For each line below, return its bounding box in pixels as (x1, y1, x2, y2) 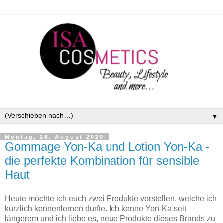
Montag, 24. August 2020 (5, 133, 104, 140)
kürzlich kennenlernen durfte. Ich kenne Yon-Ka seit (5, 204, 186, 213)
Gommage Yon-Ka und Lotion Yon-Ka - (5, 139, 210, 153)
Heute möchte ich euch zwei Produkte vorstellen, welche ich (5, 194, 217, 203)
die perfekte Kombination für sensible (5, 153, 199, 167)
